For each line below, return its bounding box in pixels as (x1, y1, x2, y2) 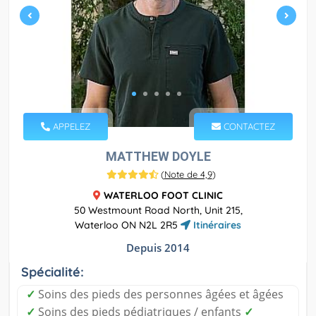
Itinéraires (190, 219, 241, 232)
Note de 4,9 (164, 169, 212, 181)
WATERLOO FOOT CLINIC (104, 189, 223, 202)
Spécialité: (21, 264, 84, 281)
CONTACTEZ (221, 121, 275, 133)
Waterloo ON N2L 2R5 (75, 219, 181, 232)
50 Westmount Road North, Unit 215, (73, 204, 243, 217)
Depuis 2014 (126, 241, 190, 255)
